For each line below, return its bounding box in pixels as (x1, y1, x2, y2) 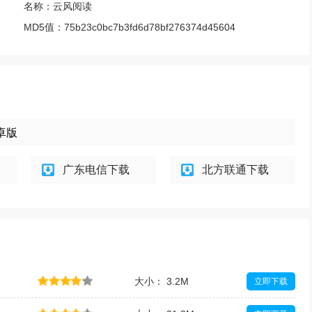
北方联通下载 (202, 164, 269, 175)
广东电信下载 (63, 164, 130, 175)
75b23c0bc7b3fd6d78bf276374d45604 (64, 22, 235, 33)
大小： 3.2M (134, 276, 189, 287)
